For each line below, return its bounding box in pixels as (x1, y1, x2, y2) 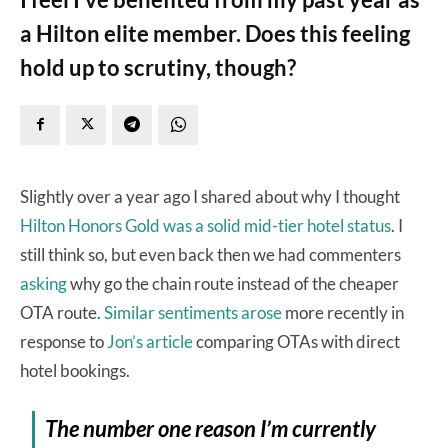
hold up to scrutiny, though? (20, 53, 296, 81)
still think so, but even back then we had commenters (20, 243, 401, 265)
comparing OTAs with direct (193, 330, 400, 352)
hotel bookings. (20, 359, 130, 381)
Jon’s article (107, 330, 193, 352)
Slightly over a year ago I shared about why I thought (20, 185, 400, 207)
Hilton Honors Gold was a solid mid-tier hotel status (20, 214, 391, 236)
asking (20, 272, 67, 294)
